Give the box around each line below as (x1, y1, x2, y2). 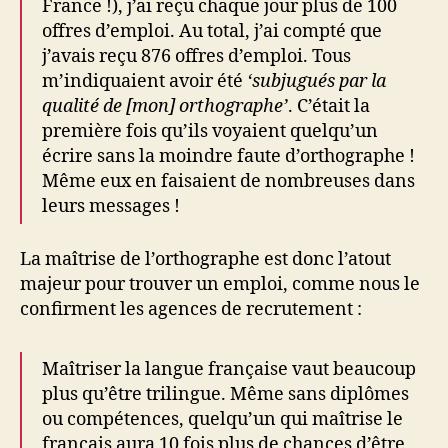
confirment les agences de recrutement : (20, 297, 362, 321)
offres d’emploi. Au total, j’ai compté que (42, 20, 382, 43)
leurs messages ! (42, 195, 180, 218)
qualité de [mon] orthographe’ (42, 95, 288, 118)
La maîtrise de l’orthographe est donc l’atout (20, 247, 391, 271)
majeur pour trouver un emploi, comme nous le (20, 272, 420, 296)
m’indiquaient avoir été (42, 70, 247, 93)
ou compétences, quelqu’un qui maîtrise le (42, 407, 403, 431)
